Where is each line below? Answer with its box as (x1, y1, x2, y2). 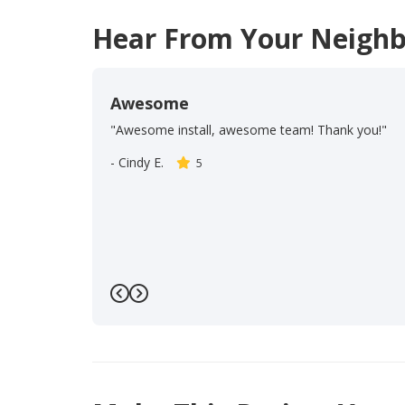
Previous (118, 293, 196, 319)
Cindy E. (118, 154, 164, 172)
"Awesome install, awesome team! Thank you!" (110, 121, 387, 139)
